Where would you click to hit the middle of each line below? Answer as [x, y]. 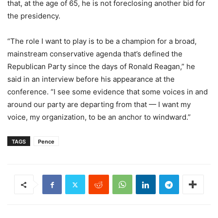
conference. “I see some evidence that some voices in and [108, 92]
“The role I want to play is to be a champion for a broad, [102, 41]
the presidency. [34, 16]
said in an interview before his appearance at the [91, 79]
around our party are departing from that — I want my [99, 104]
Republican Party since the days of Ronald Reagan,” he [101, 66]
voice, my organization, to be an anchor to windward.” [99, 117]
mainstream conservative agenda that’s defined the [95, 54]
